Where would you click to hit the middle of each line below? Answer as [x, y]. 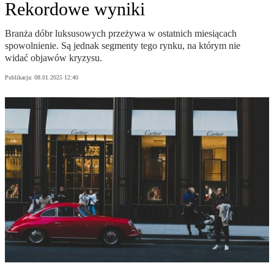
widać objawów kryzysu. [54, 58]
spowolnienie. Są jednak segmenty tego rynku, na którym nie [123, 46]
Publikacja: [20, 78]
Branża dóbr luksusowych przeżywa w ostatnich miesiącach [121, 34]
